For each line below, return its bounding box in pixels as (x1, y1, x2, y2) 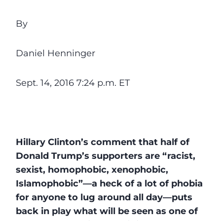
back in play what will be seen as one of (16, 205, 198, 217)
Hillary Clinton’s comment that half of (16, 136, 189, 147)
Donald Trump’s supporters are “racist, (16, 150, 195, 161)
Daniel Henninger (16, 47, 95, 59)
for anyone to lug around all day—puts (16, 191, 192, 203)
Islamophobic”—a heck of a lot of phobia (16, 178, 203, 189)
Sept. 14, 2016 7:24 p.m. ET (16, 77, 130, 88)
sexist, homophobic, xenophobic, (16, 164, 168, 175)
